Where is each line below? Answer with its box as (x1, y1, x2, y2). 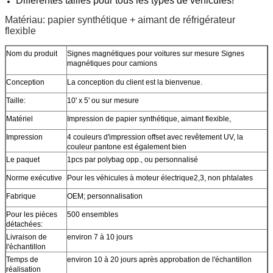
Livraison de (6, 232, 47, 241)
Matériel (6, 114, 33, 123)
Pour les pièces (6, 210, 57, 219)
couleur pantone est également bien (67, 142, 186, 151)
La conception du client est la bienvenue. (67, 77, 202, 87)
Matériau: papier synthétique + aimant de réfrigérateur (5, 14, 235, 25)
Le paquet (6, 155, 40, 164)
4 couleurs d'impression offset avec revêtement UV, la (67, 132, 243, 141)
